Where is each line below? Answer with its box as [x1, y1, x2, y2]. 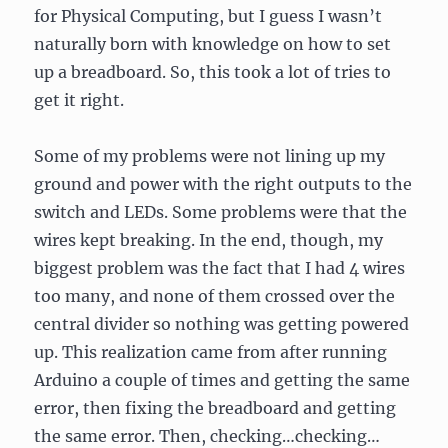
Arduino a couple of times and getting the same [34, 370, 411, 390]
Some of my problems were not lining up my [34, 146, 386, 166]
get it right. [34, 90, 125, 110]
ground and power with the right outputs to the [34, 174, 413, 194]
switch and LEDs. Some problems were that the [34, 202, 408, 222]
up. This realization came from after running [34, 342, 388, 362]
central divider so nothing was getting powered [34, 314, 410, 334]
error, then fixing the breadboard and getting [34, 398, 397, 418]
